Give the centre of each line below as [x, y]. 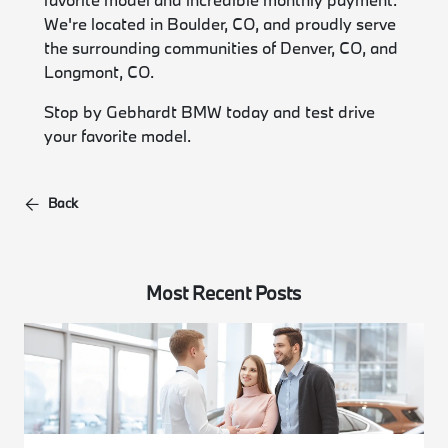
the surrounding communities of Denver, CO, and [221, 47]
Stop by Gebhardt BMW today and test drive [210, 111]
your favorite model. [118, 135]
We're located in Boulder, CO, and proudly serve [220, 23]
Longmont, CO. [99, 71]
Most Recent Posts [224, 292]
